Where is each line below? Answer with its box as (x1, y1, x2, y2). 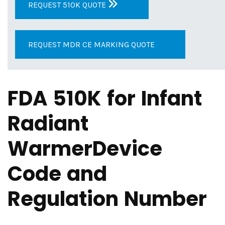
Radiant (8, 109, 88, 138)
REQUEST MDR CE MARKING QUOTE (28, 40, 155, 49)
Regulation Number (8, 185, 207, 213)
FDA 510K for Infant (8, 84, 202, 113)
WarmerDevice (8, 135, 162, 163)
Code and (8, 160, 107, 188)
